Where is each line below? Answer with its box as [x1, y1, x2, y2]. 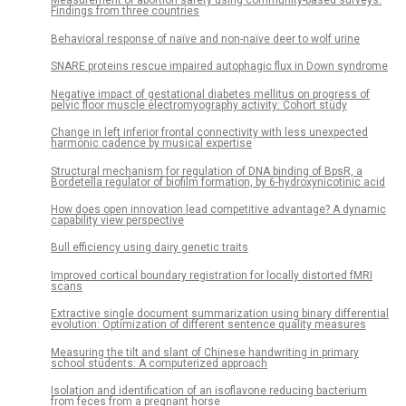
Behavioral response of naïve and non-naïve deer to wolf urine [51, 32, 360, 45]
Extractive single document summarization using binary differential [51, 307, 389, 321]
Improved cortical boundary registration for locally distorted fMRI [51, 268, 372, 282]
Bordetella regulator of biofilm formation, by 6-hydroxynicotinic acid [51, 175, 385, 188]
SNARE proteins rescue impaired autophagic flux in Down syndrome [51, 60, 388, 73]
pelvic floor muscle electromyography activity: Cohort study [51, 98, 347, 111]
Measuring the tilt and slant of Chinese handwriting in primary [51, 345, 359, 359]
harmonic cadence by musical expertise [51, 137, 252, 150]
